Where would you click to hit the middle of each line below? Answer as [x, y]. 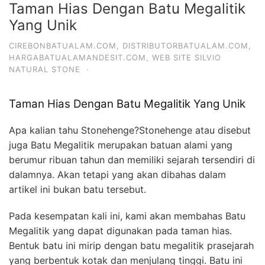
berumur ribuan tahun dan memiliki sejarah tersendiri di [132, 160]
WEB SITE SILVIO [187, 57]
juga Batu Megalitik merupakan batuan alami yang [121, 145]
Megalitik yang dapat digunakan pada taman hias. [120, 231]
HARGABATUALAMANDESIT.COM [77, 57]
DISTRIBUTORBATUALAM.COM [185, 46]
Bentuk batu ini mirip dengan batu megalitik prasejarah [131, 246]
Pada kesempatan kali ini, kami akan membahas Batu [127, 216]
